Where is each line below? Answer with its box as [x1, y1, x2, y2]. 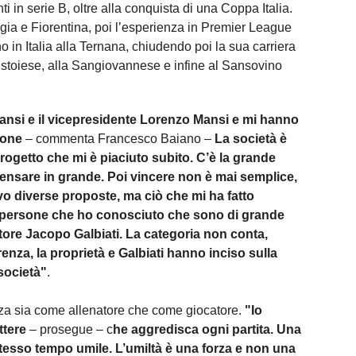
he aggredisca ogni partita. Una [113, 322, 301, 336]
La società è [215, 131, 287, 145]
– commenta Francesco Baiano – [22, 131, 215, 145]
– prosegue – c [26, 322, 113, 336]
